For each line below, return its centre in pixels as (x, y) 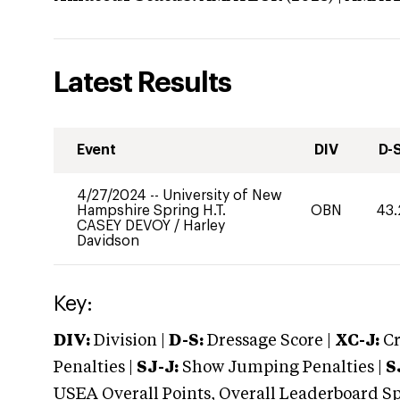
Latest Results (142, 83)
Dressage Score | (267, 341)
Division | (129, 341)
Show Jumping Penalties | (282, 368)
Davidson (108, 241)
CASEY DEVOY (125, 226)
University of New (222, 196)
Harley (204, 226)
